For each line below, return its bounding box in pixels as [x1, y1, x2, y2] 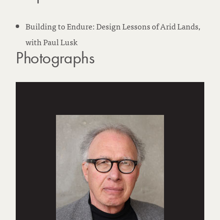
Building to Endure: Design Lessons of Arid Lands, [26, 20, 200, 32]
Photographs [16, 47, 95, 68]
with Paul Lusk [26, 35, 78, 48]
